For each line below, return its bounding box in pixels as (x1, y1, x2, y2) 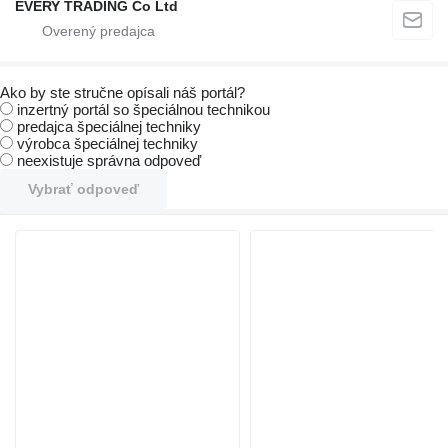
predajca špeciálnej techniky (17, 118, 201, 136)
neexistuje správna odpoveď (17, 152, 201, 170)
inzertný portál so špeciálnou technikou (17, 101, 270, 119)
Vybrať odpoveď (28, 181, 139, 198)
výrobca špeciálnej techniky (17, 135, 198, 153)
